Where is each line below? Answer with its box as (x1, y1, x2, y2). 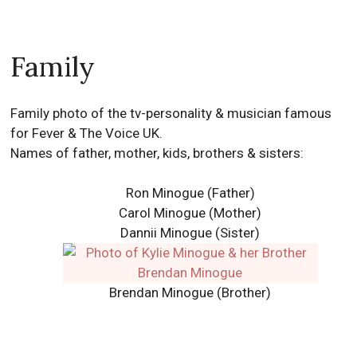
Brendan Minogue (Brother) (109, 284, 272, 300)
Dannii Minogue (120, 225, 213, 241)
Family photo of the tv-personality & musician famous (10, 105, 332, 121)
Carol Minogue (119, 205, 206, 221)
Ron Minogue (125, 185, 204, 201)
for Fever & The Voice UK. (10, 125, 163, 141)
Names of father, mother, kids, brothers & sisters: (10, 145, 304, 161)
